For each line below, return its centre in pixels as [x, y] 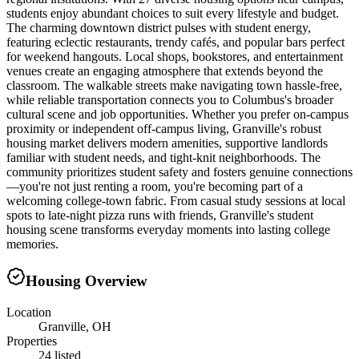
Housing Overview [87, 280]
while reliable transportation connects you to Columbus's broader [170, 100]
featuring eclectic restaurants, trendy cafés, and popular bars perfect [175, 42]
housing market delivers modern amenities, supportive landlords [167, 143]
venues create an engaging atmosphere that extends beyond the [165, 71]
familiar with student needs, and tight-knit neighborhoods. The [163, 158]
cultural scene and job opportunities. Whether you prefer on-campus [177, 115]
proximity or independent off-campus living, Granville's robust [164, 129]
